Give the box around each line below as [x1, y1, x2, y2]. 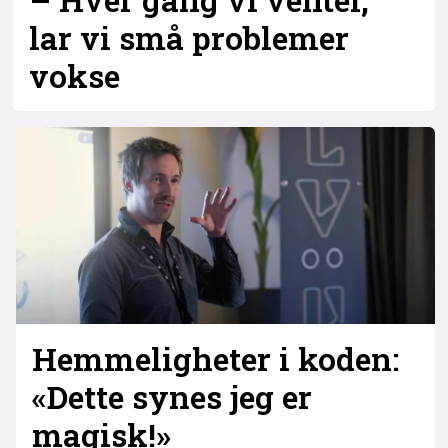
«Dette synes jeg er [31, 376, 312, 419]
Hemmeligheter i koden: [31, 338, 399, 381]
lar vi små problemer [29, 17, 350, 60]
